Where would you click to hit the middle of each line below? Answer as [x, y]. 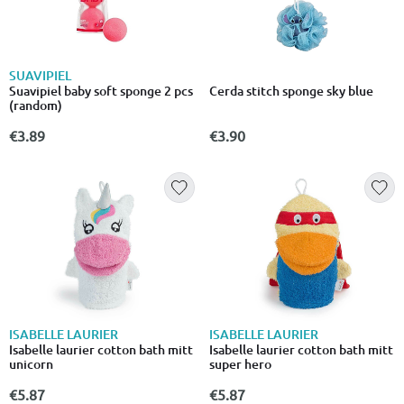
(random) [36, 106]
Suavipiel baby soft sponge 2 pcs [101, 91]
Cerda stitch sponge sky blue [291, 91]
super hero [240, 364]
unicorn [31, 364]
